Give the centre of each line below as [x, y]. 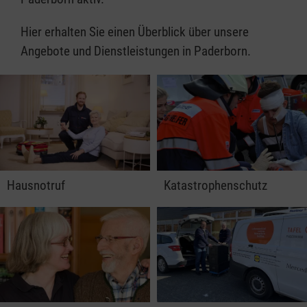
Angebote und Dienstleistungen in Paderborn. [136, 51]
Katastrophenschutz [216, 185]
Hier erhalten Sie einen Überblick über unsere [135, 32]
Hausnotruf [36, 185]
